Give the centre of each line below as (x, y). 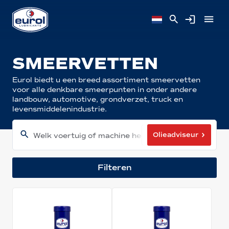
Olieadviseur (175, 135)
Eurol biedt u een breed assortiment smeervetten (106, 80)
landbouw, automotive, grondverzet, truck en (97, 99)
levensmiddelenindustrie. (59, 109)
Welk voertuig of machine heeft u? (98, 135)
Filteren (114, 168)
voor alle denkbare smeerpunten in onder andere (104, 89)
